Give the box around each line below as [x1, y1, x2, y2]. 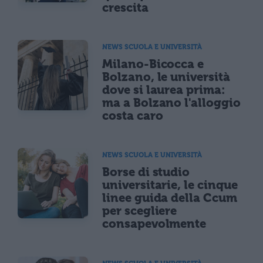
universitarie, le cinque [102, 178, 238, 193]
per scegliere [102, 204, 177, 218]
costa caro [102, 109, 163, 123]
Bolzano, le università [102, 70, 230, 85]
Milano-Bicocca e [102, 57, 204, 72]
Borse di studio [102, 165, 190, 180]
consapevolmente [102, 217, 207, 231]
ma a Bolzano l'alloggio [102, 96, 241, 110]
